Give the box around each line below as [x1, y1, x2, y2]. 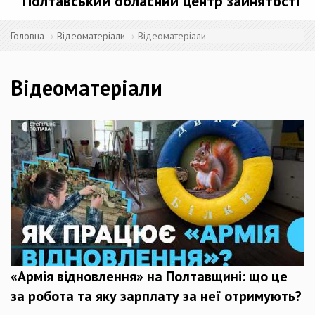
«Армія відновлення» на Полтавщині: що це [11, 267, 288, 285]
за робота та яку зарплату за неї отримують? [11, 287, 302, 305]
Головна [11, 30, 44, 42]
